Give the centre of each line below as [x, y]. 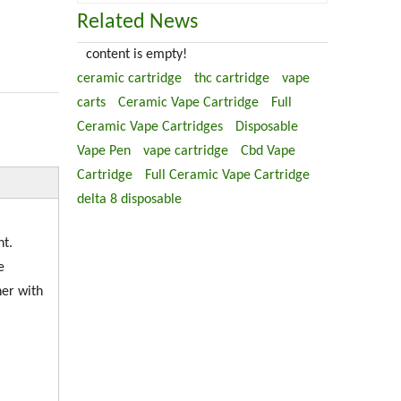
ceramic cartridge [129, 79]
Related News [137, 22]
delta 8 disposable [129, 200]
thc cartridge [232, 79]
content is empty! [137, 55]
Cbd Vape [268, 151]
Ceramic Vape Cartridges [150, 127]
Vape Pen [104, 151]
